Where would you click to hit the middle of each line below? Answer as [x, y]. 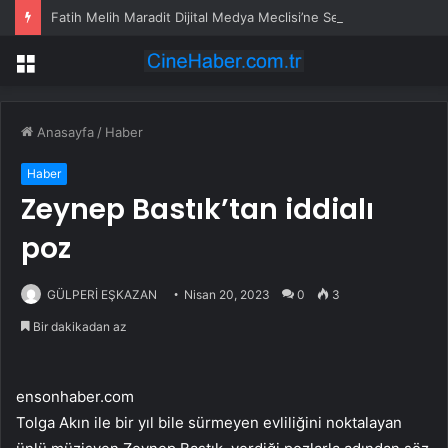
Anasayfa [63, 132]
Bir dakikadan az [78, 327]
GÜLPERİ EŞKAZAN [102, 295]
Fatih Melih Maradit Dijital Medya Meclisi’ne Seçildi [207, 17]
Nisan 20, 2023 [227, 295]
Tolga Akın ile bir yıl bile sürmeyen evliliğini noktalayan [209, 423]
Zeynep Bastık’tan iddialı [197, 210]
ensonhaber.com [75, 397]
